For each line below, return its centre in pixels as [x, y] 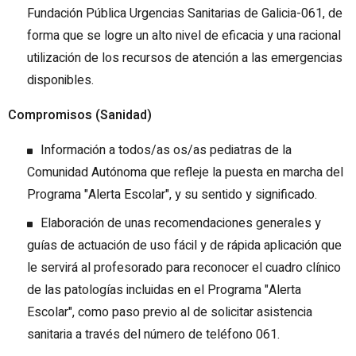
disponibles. [60, 81]
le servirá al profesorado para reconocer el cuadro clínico [184, 268]
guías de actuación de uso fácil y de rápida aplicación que [184, 246]
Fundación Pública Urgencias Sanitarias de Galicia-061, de [185, 14]
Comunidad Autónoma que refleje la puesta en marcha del [185, 173]
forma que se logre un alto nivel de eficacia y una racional [184, 36]
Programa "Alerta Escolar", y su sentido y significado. [172, 195]
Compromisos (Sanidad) [80, 116]
